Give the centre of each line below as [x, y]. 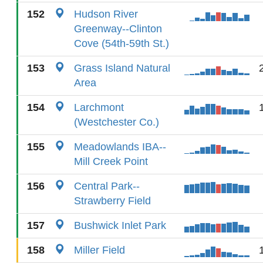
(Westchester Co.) [117, 122]
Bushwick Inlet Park [120, 225]
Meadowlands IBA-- [120, 147]
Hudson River [106, 14]
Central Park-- [107, 186]
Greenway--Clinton [118, 29]
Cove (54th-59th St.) [122, 43]
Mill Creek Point [111, 161]
